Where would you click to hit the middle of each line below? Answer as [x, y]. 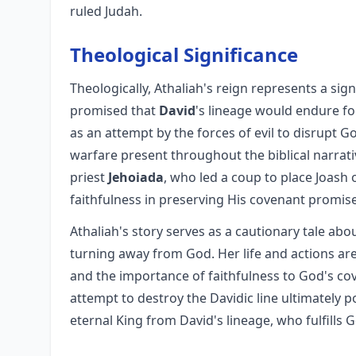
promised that [114, 110]
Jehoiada [136, 177]
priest [89, 177]
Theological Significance [184, 54]
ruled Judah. [106, 11]
